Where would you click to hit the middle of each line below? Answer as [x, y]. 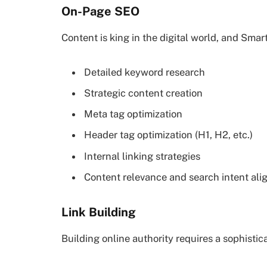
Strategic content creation [143, 93]
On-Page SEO [100, 11]
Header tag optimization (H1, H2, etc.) [168, 135]
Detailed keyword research [145, 72]
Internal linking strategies [142, 156]
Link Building [99, 212]
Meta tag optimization [133, 114]
